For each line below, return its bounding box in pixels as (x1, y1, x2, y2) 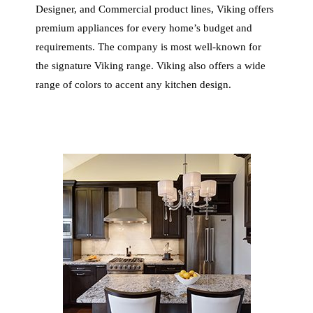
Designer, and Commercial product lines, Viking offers (36, 3, 275, 15)
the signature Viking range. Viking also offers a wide (36, 60, 266, 71)
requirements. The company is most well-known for (36, 41, 262, 52)
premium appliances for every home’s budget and (36, 22, 253, 34)
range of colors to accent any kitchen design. (36, 79, 235, 90)
